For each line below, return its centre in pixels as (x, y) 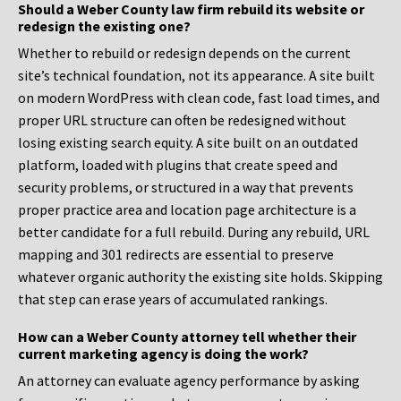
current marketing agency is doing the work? (163, 354)
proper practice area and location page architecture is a (187, 210)
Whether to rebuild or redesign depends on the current (184, 53)
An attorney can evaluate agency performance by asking (189, 381)
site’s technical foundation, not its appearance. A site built (196, 76)
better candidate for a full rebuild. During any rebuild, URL (194, 232)
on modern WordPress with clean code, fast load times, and (199, 98)
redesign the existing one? (104, 26)
